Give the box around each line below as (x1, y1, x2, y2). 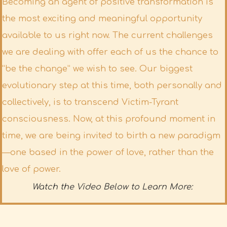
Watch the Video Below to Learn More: (32, 182, 195, 192)
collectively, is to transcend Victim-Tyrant (2, 97, 178, 107)
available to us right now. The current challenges (2, 30, 213, 40)
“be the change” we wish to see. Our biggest (2, 63, 193, 73)
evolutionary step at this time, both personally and (2, 80, 222, 90)
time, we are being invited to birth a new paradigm (2, 130, 220, 140)
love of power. (2, 164, 61, 174)
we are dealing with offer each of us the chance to (2, 47, 218, 57)
